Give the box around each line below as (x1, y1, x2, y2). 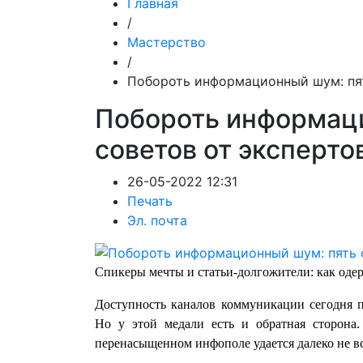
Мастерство (127, 34, 206, 50)
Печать (127, 193, 173, 209)
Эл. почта (127, 212, 187, 228)
